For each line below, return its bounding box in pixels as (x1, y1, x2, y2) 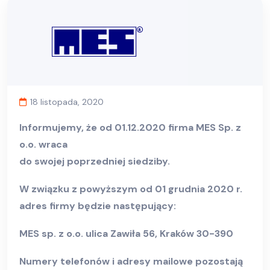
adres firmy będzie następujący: (19, 199, 176, 213)
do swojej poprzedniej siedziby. (19, 155, 170, 168)
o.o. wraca (19, 138, 67, 151)
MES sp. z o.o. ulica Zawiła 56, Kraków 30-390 (19, 227, 233, 240)
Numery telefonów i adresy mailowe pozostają (19, 255, 243, 268)
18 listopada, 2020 (30, 96, 104, 108)
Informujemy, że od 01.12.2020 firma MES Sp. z (19, 121, 241, 134)
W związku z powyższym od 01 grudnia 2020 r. (19, 183, 242, 196)
